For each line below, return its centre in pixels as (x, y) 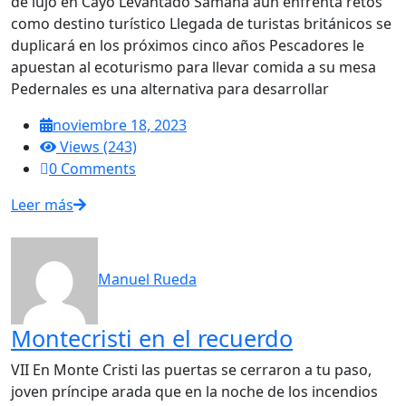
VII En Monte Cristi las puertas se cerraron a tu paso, (191, 369)
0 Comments (92, 168)
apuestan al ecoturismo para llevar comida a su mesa (193, 67)
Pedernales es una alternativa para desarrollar (170, 88)
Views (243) (97, 146)
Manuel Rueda (147, 279)
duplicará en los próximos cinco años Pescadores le (188, 45)
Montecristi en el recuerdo (152, 338)
